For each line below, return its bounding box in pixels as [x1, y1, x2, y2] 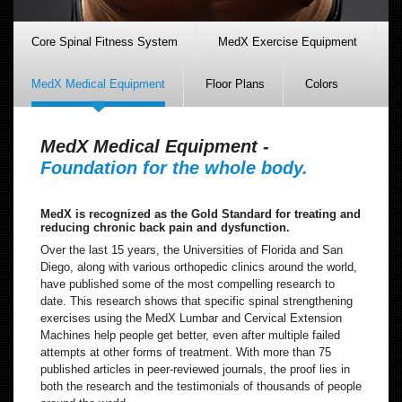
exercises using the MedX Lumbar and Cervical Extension [40, 310, 342, 325]
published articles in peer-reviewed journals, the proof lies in [40, 362, 350, 376]
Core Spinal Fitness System [31, 34, 178, 48]
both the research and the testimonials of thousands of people [40, 379, 362, 393]
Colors [305, 77, 338, 92]
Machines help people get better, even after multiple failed [40, 328, 340, 342]
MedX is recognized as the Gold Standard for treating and [40, 206, 361, 221]
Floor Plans [205, 77, 265, 92]
